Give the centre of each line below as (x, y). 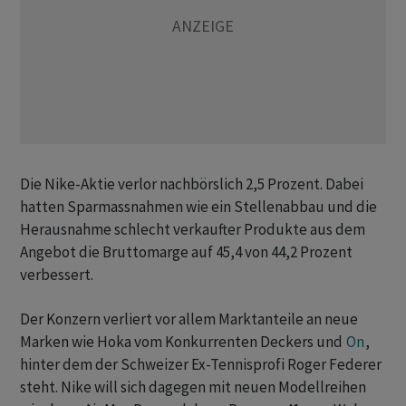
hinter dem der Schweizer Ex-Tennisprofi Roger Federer (201, 365)
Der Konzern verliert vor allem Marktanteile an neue (189, 319)
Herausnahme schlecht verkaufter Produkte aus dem (193, 230)
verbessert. (57, 275)
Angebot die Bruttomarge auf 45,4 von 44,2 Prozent (186, 252)
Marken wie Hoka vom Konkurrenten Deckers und (183, 342)
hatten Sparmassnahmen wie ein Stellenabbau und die (198, 207)
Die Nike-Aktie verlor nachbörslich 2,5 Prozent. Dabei (192, 184)
